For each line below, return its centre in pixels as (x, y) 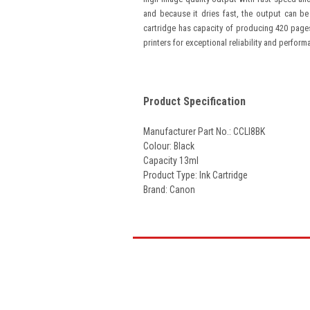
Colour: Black (169, 146)
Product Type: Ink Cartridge (195, 175)
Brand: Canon (169, 190)
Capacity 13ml (171, 161)
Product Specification (194, 101)
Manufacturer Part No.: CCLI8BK (204, 131)
